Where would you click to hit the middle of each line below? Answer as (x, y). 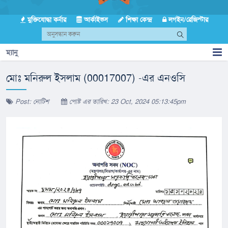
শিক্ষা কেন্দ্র (138, 20)
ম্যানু (12, 52)
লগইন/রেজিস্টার (187, 20)
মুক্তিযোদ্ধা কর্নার (46, 20)
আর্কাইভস (95, 20)
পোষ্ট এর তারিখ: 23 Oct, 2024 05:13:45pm (126, 102)
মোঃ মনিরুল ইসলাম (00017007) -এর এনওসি (96, 78)
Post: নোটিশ (31, 102)
